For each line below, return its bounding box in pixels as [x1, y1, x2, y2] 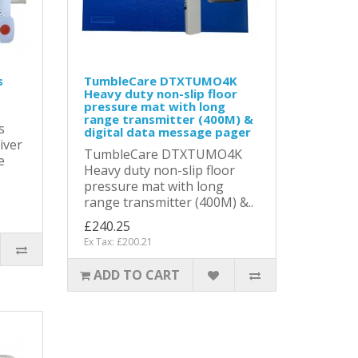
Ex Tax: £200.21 [83, 234, 153, 249]
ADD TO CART [93, 265, 181, 284]
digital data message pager [83, 123, 251, 140]
